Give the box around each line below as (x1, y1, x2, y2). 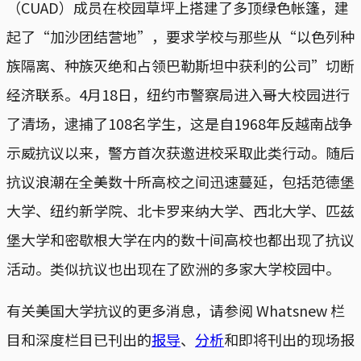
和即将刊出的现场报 (224, 328, 355, 350)
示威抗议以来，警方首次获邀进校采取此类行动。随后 (6, 141, 355, 163)
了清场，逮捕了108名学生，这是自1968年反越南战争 (6, 112, 353, 134)
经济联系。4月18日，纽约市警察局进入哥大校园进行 (6, 83, 350, 105)
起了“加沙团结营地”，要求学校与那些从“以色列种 (6, 25, 355, 47)
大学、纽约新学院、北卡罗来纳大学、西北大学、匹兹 (6, 199, 355, 221)
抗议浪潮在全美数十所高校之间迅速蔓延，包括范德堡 (6, 170, 355, 192)
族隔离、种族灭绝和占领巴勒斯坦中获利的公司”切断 (6, 54, 355, 76)
